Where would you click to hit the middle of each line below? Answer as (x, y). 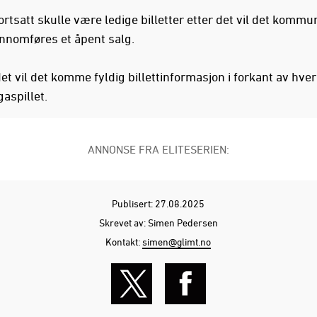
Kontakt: (124, 241)
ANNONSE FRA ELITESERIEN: (158, 149)
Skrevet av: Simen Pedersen (158, 222)
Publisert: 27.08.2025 (158, 203)
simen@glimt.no (177, 241)
